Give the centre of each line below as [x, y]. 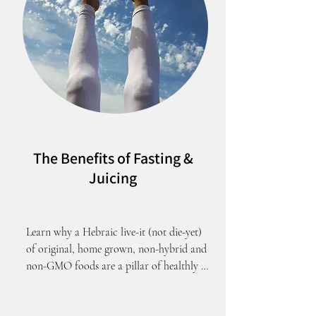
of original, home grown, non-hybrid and [116, 249]
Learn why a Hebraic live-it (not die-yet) [114, 232]
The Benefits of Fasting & [113, 158]
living [38, 283]
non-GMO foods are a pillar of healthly [112, 266]
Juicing [113, 178]
